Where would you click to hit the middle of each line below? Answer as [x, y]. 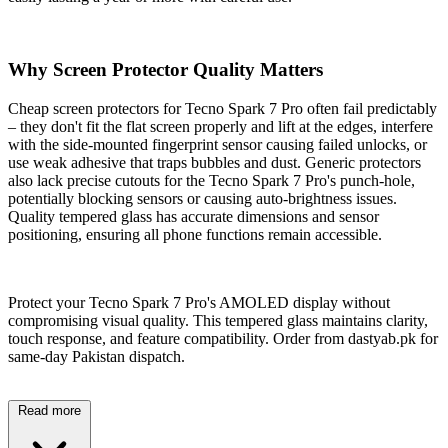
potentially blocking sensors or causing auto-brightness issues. [202, 198]
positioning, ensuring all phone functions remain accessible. [195, 234]
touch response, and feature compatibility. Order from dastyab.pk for [223, 338]
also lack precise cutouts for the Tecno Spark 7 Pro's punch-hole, [211, 180]
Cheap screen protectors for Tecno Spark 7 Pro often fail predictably [222, 108]
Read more [49, 410]
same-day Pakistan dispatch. [96, 356]
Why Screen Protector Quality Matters [165, 70]
